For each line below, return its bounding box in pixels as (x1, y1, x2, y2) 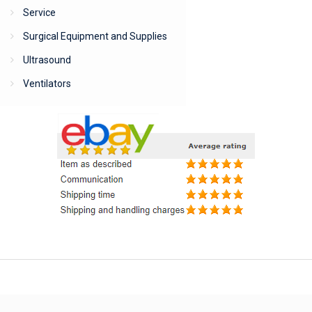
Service (23, 6, 56, 18)
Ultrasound (23, 54, 71, 65)
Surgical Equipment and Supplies (23, 30, 167, 42)
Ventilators (23, 77, 71, 89)
